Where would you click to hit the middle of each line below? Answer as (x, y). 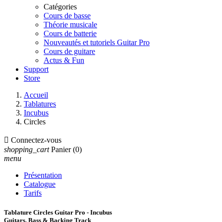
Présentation (43, 175)
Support (36, 69)
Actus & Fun (64, 60)
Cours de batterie (70, 33)
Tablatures (40, 104)
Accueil (36, 95)
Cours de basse (67, 16)
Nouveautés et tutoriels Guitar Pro (97, 42)
